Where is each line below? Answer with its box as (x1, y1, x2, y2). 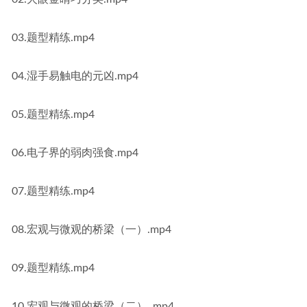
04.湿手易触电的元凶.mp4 (12, 71, 138, 82)
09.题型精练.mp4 (12, 262, 95, 273)
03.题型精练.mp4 (12, 32, 95, 43)
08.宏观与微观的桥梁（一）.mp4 (12, 224, 171, 235)
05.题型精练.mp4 (12, 109, 95, 120)
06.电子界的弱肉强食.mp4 (12, 147, 138, 158)
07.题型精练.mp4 (12, 186, 95, 197)
